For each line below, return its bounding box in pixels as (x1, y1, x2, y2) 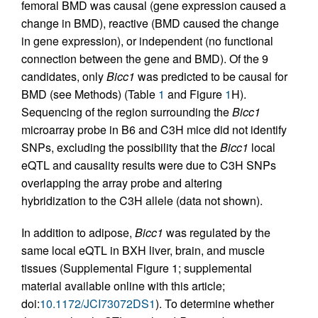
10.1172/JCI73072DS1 (40, 295, 155, 312)
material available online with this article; (21, 278, 225, 294)
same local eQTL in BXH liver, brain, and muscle (21, 242, 265, 258)
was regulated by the (163, 224, 270, 241)
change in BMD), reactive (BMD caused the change (21, 15, 279, 31)
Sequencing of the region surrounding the (21, 104, 232, 120)
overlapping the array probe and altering (21, 175, 222, 191)
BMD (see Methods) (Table (21, 86, 158, 102)
